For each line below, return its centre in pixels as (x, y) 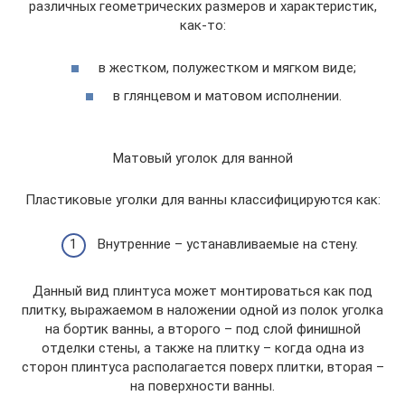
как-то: (202, 25)
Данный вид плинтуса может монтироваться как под (202, 291)
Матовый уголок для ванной (202, 158)
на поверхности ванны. (202, 386)
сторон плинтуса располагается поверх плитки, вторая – (202, 367)
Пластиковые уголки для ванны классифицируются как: (202, 200)
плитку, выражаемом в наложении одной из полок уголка (202, 310)
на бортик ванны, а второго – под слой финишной (202, 329)
